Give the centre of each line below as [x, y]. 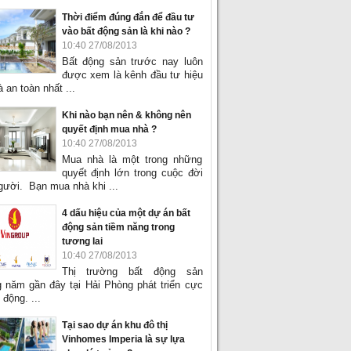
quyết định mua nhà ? [109, 129]
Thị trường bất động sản [132, 271]
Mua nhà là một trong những [132, 159]
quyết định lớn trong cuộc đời [132, 173]
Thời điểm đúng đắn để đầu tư [128, 17]
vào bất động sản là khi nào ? [126, 31]
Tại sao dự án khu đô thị [114, 325]
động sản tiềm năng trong [118, 227]
